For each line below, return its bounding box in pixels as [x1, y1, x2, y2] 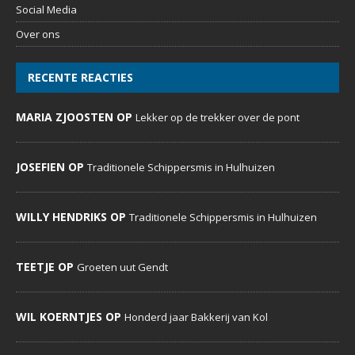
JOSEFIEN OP [16, 159, 87, 175]
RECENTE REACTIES [28, 70, 133, 86]
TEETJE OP [16, 259, 77, 275]
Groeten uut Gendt [77, 260, 168, 275]
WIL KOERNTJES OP [16, 309, 124, 325]
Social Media [16, 2, 77, 17]
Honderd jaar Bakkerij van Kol [124, 310, 268, 325]
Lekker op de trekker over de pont [136, 110, 300, 125]
